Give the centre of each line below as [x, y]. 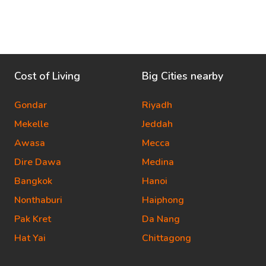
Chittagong [167, 238]
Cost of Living [47, 76]
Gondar [31, 105]
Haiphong [163, 200]
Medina [158, 162]
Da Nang [161, 219]
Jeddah [157, 124]
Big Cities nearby [183, 76]
